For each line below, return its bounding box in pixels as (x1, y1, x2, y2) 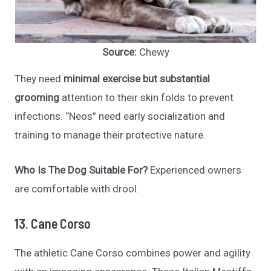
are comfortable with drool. (15, 183, 140, 195)
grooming (15, 91, 60, 104)
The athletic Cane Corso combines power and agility (15, 247, 251, 260)
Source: (102, 46, 139, 59)
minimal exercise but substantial (61, 73, 211, 85)
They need (15, 73, 62, 85)
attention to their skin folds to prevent (59, 91, 234, 104)
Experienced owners (148, 164, 242, 177)
